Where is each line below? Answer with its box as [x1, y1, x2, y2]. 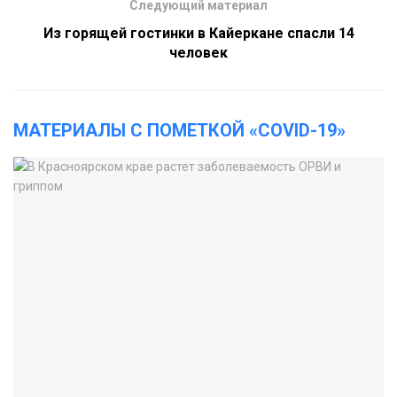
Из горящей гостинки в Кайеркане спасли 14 [43, 24, 354, 42]
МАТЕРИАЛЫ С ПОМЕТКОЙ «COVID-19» [13, 119, 346, 141]
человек [169, 43, 228, 61]
